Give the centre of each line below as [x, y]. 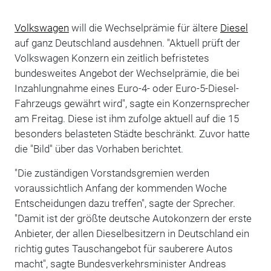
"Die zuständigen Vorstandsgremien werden [112, 173]
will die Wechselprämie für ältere [144, 28]
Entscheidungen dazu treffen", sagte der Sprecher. [125, 203]
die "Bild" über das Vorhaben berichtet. [99, 149]
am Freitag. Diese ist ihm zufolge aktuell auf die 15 [126, 118]
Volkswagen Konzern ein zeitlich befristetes [112, 58]
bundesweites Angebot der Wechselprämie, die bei [127, 73]
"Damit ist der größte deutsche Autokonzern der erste [133, 218]
